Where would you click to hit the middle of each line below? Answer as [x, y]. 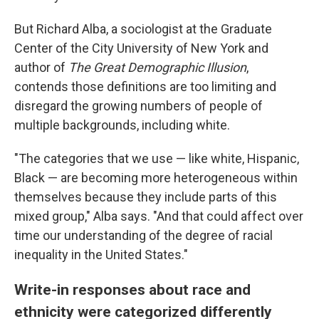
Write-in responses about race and [132, 290]
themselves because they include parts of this [146, 197]
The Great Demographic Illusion [157, 68]
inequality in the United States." [101, 255]
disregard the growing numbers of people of [138, 106]
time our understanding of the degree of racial [143, 236]
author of [41, 68]
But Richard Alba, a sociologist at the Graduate [143, 29]
